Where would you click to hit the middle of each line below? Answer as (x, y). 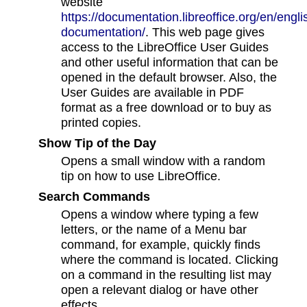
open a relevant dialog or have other (160, 290)
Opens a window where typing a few (160, 214)
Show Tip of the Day (97, 143)
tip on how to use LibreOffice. (141, 176)
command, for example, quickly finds (161, 245)
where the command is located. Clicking (170, 260)
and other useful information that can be (170, 62)
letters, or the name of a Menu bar (154, 230)
